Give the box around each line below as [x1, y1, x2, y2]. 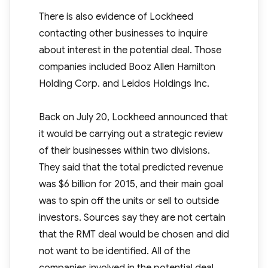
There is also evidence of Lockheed [38, 11, 193, 23]
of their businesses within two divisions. [38, 145, 210, 157]
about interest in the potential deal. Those [38, 44, 221, 57]
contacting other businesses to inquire [38, 28, 208, 40]
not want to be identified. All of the [38, 245, 190, 258]
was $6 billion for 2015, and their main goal [38, 178, 223, 191]
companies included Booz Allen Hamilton [38, 61, 215, 74]
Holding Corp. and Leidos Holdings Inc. [38, 78, 209, 90]
